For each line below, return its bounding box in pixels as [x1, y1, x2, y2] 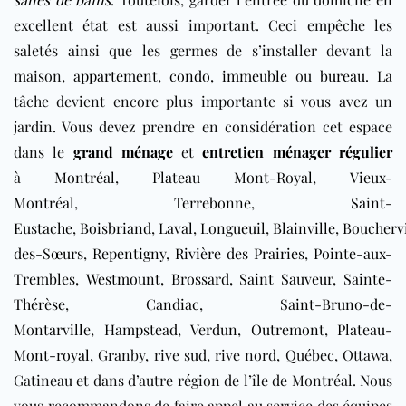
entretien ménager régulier [202, 141, 393, 161]
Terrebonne [174, 192, 251, 212]
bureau [320, 65, 365, 85]
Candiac [146, 294, 199, 314]
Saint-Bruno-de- [280, 294, 392, 314]
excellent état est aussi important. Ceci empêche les [14, 14, 392, 34]
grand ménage [72, 141, 173, 161]
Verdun [190, 319, 237, 339]
